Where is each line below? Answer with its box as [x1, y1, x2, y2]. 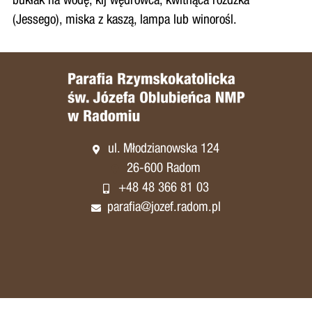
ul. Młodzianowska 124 [108, 143, 220, 157]
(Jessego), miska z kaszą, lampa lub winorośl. [12, 14, 237, 28]
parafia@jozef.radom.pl [107, 201, 221, 215]
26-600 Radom [127, 162, 201, 176]
